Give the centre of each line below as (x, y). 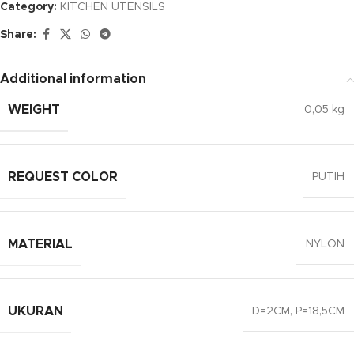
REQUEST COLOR (63, 177)
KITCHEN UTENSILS (113, 7)
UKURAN (36, 311)
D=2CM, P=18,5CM (298, 311)
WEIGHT (34, 110)
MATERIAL (40, 244)
